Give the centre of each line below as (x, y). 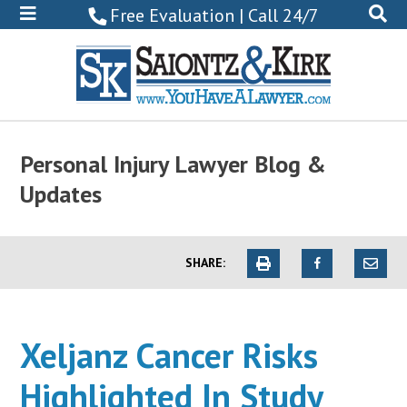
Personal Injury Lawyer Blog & (174, 164)
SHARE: (205, 263)
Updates (61, 194)
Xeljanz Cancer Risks (169, 355)
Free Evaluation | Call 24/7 (215, 15)
